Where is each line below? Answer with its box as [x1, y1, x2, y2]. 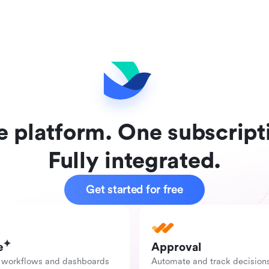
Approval [151, 241, 201, 254]
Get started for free [86, 183, 183, 196]
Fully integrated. [47, 148, 222, 174]
